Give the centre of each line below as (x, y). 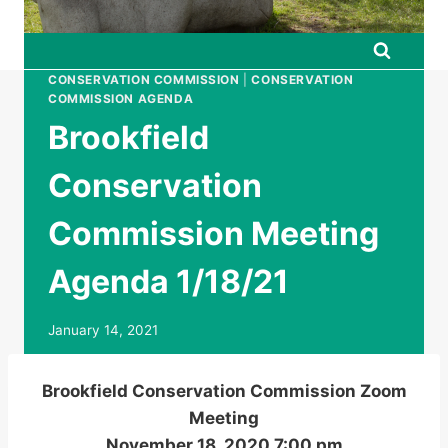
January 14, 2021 (103, 329)
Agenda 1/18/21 (168, 281)
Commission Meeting (213, 233)
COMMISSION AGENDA (121, 98)
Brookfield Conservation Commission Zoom (224, 391)
